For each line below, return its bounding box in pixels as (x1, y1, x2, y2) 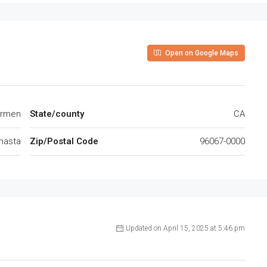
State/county (30, 108, 84, 119)
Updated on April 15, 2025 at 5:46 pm (126, 223, 245, 232)
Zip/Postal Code (30, 135, 98, 147)
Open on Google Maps (163, 48, 238, 57)
